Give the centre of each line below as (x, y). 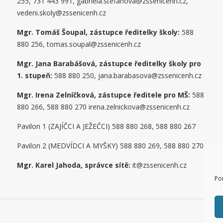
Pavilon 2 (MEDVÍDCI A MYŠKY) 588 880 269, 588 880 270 (111, 145)
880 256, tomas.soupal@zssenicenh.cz (79, 44)
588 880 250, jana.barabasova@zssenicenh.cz (127, 75)
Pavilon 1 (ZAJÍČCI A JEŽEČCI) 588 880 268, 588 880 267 (107, 126)
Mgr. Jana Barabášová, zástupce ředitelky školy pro (109, 63)
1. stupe (32, 75)
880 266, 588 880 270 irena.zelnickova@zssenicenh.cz (104, 107)
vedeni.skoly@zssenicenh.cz (62, 12)
